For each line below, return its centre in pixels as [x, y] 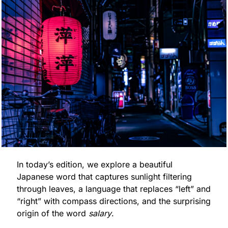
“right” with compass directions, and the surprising [114, 201]
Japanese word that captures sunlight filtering [104, 176]
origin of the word [53, 213]
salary [100, 213]
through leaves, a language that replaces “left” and [114, 189]
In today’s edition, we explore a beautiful [95, 164]
